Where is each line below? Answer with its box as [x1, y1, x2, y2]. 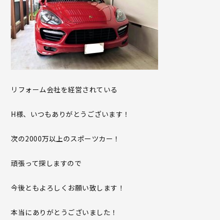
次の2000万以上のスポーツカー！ [11, 134, 120, 144]
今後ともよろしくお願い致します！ [11, 183, 125, 193]
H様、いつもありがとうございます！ [11, 109, 130, 119]
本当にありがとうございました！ [11, 207, 118, 218]
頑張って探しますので [11, 158, 82, 168]
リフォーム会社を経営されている [11, 84, 118, 95]
